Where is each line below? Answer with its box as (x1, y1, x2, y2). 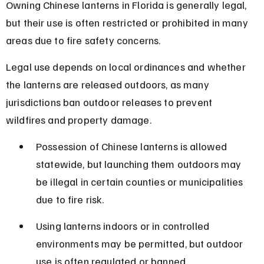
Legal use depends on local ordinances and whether (5, 60, 248, 73)
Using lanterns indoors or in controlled (35, 219, 212, 232)
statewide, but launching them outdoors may (35, 157, 244, 170)
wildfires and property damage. (5, 113, 151, 126)
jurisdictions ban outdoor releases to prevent (5, 95, 215, 108)
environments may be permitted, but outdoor (35, 236, 246, 250)
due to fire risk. (35, 192, 104, 206)
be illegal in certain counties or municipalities (35, 174, 246, 188)
